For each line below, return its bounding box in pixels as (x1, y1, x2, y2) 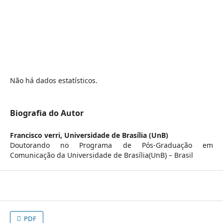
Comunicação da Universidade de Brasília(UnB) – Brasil (9, 150, 193, 160)
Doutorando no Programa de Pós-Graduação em (9, 140, 214, 150)
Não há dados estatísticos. (9, 76, 98, 86)
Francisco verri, (9, 130, 64, 140)
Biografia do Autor (9, 108, 84, 119)
